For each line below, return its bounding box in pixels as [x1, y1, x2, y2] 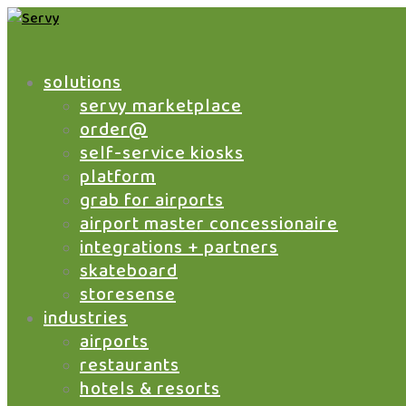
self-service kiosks [80, 139, 244, 168]
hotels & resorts [80, 374, 220, 403]
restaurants [80, 351, 179, 380]
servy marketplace [80, 92, 242, 121]
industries [43, 304, 128, 333]
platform [80, 162, 156, 191]
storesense [80, 280, 176, 309]
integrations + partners [80, 233, 278, 262]
